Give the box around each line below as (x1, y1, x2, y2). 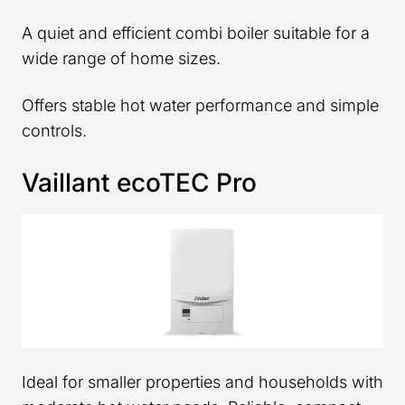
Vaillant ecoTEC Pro (22, 167, 257, 199)
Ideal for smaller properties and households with (22, 372, 383, 392)
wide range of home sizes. (22, 49, 221, 69)
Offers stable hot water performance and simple (22, 96, 379, 116)
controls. (22, 121, 87, 141)
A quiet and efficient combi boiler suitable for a (22, 24, 370, 43)
